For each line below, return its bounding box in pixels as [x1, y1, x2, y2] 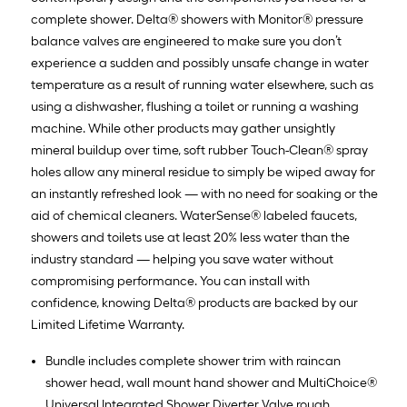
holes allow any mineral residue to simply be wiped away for [31, 164, 375, 180]
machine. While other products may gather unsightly [31, 121, 335, 136]
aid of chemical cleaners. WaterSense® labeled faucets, [31, 208, 357, 223]
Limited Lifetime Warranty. [31, 317, 184, 333]
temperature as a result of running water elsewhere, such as [31, 77, 373, 93]
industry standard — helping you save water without [31, 252, 333, 267]
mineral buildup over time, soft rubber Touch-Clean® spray [31, 143, 368, 158]
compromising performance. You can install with [31, 273, 310, 289]
